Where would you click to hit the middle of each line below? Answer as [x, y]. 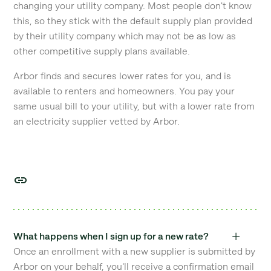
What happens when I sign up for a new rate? [111, 236]
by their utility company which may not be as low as [125, 36]
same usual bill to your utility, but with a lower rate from [134, 106]
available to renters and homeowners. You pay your [124, 91]
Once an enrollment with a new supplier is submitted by [135, 251]
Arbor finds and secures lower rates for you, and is [122, 76]
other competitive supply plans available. [102, 51]
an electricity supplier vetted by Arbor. [97, 121]
